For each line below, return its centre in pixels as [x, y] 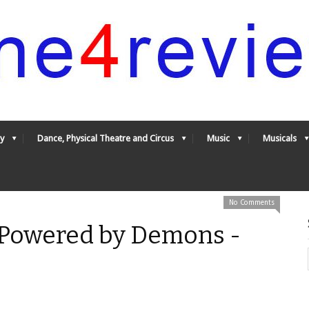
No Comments [252, 202]
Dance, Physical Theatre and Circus [106, 138]
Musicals [280, 138]
